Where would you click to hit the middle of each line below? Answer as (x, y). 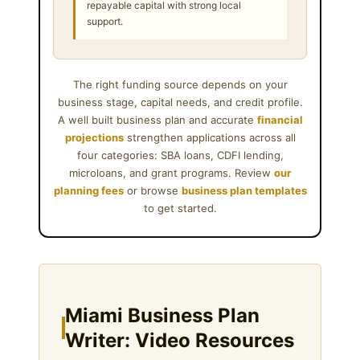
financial (280, 119)
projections (94, 137)
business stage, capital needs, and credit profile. (180, 102)
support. (105, 21)
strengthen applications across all (209, 137)
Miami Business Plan (162, 315)
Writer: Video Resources (180, 340)
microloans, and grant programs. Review (172, 172)
